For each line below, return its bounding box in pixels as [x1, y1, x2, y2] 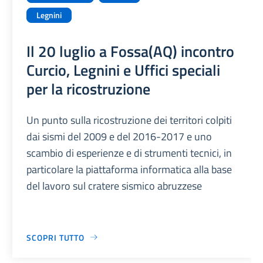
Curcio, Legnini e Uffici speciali [26, 58, 221, 82]
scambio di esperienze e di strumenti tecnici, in [26, 144, 232, 161]
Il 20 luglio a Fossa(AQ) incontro [26, 39, 235, 63]
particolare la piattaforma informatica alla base [26, 161, 232, 177]
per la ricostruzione [26, 76, 151, 100]
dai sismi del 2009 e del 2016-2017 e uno [26, 128, 213, 144]
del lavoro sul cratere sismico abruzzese [26, 177, 203, 194]
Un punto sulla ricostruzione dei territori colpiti [26, 112, 232, 128]
